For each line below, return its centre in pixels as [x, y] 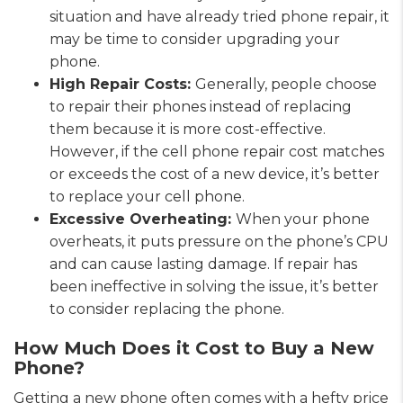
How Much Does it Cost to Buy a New [194, 348]
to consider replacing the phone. [167, 309]
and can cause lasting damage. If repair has [203, 264]
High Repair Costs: [122, 84]
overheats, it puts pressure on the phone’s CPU [219, 241]
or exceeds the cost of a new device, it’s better [215, 174]
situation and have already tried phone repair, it [219, 16]
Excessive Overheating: [143, 219]
